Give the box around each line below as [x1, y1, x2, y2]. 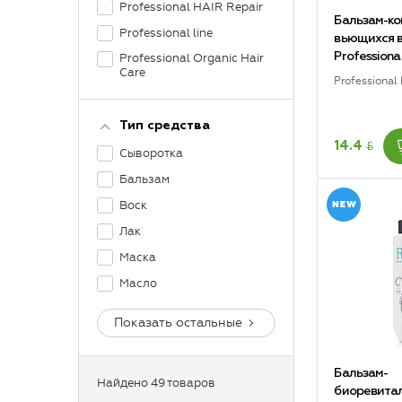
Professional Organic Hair [119, 51, 264, 65]
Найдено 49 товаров [97, 376, 215, 389]
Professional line [119, 26, 213, 39]
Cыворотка [119, 146, 183, 160]
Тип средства [119, 119, 210, 132]
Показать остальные [114, 315, 242, 330]
